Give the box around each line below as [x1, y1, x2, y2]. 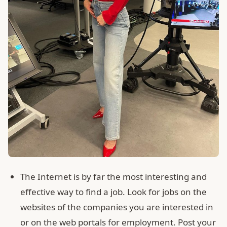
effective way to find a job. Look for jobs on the [20, 185, 207, 198]
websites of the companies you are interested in [20, 201, 213, 213]
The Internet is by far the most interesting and [20, 170, 207, 182]
